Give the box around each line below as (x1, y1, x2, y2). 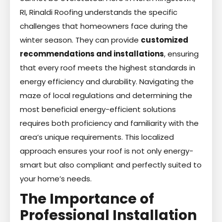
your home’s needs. (20, 173, 92, 184)
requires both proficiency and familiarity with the (20, 117, 199, 128)
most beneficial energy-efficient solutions (20, 104, 176, 114)
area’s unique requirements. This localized (20, 131, 174, 142)
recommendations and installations (20, 48, 164, 59)
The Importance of (20, 189, 154, 209)
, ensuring (164, 48, 199, 59)
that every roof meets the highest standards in (20, 62, 195, 73)
